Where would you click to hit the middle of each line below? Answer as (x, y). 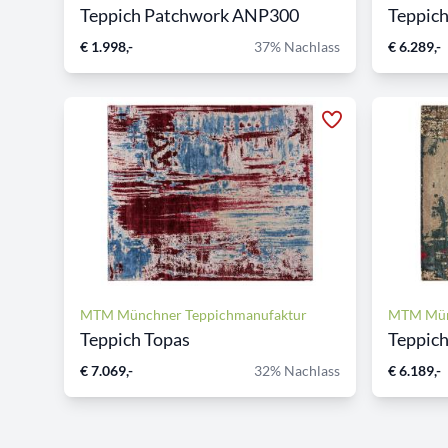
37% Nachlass (297, 46)
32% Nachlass (297, 370)
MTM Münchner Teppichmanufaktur (193, 314)
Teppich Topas (135, 339)
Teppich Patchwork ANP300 (189, 15)
